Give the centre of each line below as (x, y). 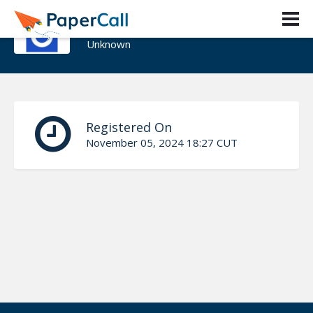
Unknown (109, 44)
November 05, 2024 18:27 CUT (162, 142)
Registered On (129, 127)
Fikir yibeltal (140, 23)
